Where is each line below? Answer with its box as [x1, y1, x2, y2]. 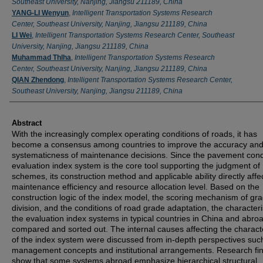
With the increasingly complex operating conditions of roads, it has [12, 129, 257, 139]
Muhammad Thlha [12, 53, 71, 62]
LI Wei [12, 31, 32, 39]
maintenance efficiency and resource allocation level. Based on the [12, 181, 259, 191]
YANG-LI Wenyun [12, 8, 69, 17]
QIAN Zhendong [12, 75, 64, 84]
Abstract [12, 118, 42, 127]
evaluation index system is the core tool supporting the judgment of [12, 160, 260, 170]
